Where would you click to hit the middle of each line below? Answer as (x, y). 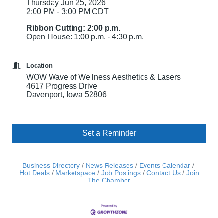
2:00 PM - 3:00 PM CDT (67, 12)
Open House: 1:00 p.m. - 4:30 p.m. (85, 37)
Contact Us (163, 173)
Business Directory (51, 166)
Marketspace (75, 173)
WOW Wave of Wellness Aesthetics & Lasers (104, 77)
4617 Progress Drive (62, 86)
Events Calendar (164, 166)
